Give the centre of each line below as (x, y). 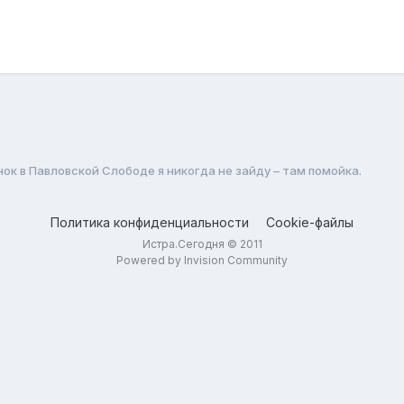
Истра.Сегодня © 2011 (202, 243)
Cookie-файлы (310, 222)
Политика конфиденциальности (150, 222)
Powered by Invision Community (202, 260)
